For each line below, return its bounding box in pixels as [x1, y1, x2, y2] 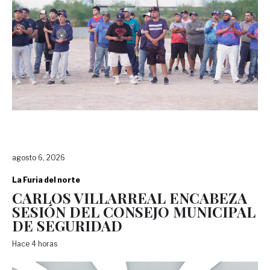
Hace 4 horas [12, 239, 61, 248]
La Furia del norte [12, 175, 80, 184]
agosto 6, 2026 [12, 152, 65, 162]
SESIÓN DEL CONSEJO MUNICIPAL [12, 201, 256, 221]
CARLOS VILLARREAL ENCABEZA [12, 187, 247, 207]
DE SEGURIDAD [12, 215, 122, 235]
